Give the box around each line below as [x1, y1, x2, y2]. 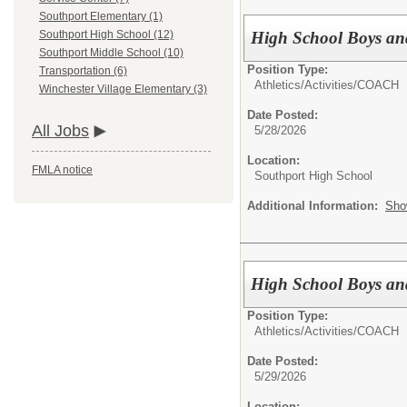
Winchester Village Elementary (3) [39, 83, 207, 96]
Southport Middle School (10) [39, 46, 184, 60]
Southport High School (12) [39, 28, 174, 42]
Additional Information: [247, 198, 385, 213]
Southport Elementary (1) [39, 10, 163, 24]
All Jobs [32, 122, 89, 141]
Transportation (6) [39, 65, 127, 78]
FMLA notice [32, 164, 93, 177]
